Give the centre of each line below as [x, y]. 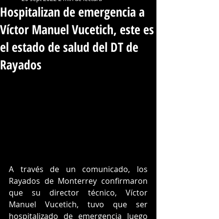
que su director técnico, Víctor [78, 192]
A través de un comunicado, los [78, 169]
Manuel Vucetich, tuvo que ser [78, 204]
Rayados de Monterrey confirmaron [78, 181]
